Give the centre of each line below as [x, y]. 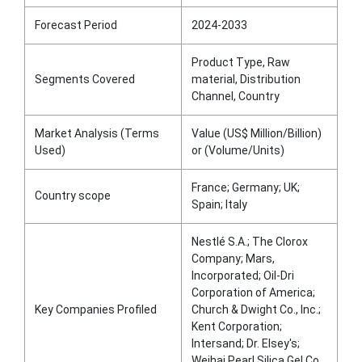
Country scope [73, 195]
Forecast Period [76, 25]
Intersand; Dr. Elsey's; [246, 343]
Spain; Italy [219, 204]
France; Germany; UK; [246, 187]
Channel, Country [236, 96]
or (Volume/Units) [238, 150]
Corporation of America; [253, 292]
